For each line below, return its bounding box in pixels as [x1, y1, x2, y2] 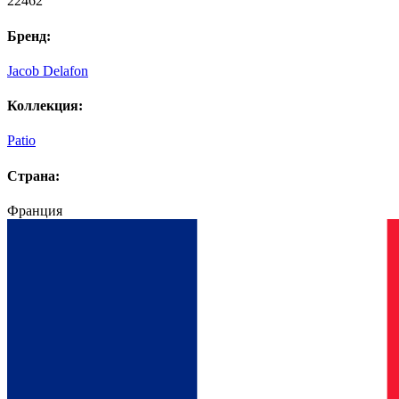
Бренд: [7, 28, 51, 44]
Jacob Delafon [7, 62, 88, 78]
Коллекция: [7, 98, 83, 114]
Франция [7, 203, 62, 218]
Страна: [7, 167, 60, 183]
